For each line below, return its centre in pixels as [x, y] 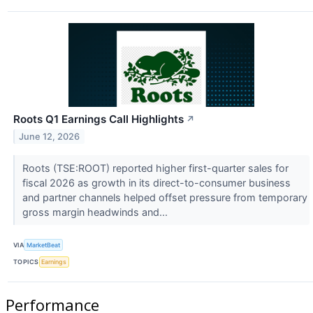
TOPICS [26, 262]
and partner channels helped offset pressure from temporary [165, 198]
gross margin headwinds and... [96, 212]
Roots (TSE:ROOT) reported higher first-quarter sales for [155, 168]
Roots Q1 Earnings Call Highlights [99, 119]
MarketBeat [44, 245]
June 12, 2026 [50, 137]
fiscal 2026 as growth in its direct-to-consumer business [156, 183]
